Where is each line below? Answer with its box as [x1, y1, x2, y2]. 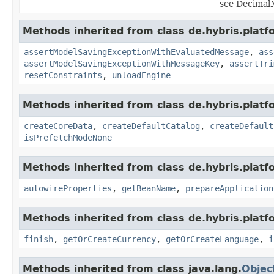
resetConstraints [24, 70, 102, 80]
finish [24, 234, 53, 244]
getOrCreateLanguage [166, 234, 259, 244]
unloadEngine [112, 70, 171, 80]
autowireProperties [24, 183, 112, 193]
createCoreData [24, 120, 92, 131]
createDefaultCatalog [102, 120, 200, 131]
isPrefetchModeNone [24, 132, 112, 143]
